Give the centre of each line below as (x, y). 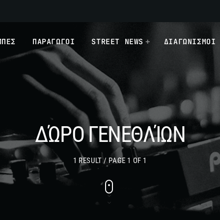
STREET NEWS (117, 41)
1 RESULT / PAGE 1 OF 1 (110, 161)
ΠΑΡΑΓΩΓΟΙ (54, 41)
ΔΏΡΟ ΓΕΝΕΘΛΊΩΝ (110, 134)
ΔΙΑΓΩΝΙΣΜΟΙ (190, 41)
